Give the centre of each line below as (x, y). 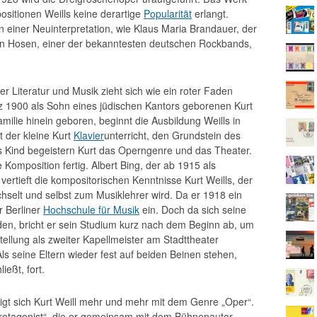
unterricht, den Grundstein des (172, 135)
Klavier (89, 135)
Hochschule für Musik (91, 209)
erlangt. (210, 13)
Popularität (168, 13)
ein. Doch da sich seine (193, 209)
